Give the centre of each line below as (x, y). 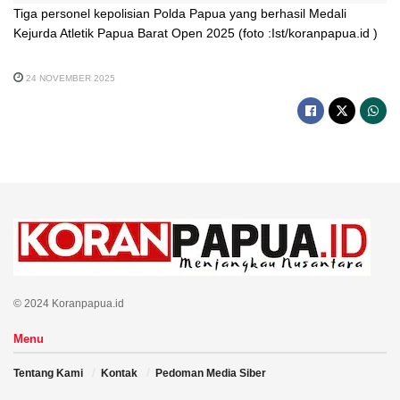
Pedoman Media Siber (211, 374)
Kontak (119, 374)
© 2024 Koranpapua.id (69, 304)
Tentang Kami (48, 374)
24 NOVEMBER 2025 (69, 79)
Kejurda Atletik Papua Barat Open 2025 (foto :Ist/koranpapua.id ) (196, 33)
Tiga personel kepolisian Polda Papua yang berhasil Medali (180, 13)
